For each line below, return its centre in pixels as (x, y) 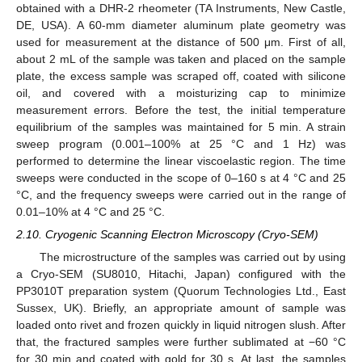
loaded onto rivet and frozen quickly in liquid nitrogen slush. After (181, 324)
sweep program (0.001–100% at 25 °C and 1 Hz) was (181, 143)
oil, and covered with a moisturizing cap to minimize (181, 93)
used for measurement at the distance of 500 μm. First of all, (181, 42)
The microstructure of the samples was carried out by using (192, 257)
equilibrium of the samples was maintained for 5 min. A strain (181, 126)
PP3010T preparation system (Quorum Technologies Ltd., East (181, 290)
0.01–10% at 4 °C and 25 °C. (90, 211)
